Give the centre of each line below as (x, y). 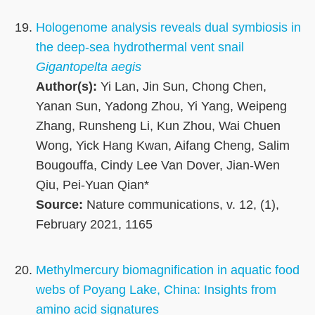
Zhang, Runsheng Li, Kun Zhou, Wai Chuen (158, 126)
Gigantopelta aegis (89, 67)
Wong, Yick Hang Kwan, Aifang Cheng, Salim (163, 146)
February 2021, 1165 (94, 225)
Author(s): (66, 87)
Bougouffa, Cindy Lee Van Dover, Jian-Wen (158, 166)
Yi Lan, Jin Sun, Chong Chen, (182, 87)
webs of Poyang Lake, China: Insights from (156, 290)
